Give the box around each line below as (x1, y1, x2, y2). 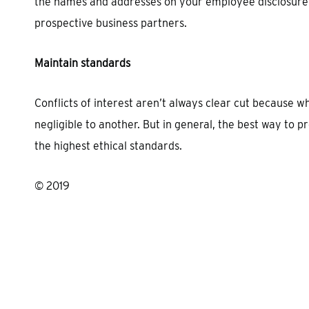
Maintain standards (34, 57, 130, 70)
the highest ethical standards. (34, 139, 182, 152)
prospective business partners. (34, 17, 187, 30)
